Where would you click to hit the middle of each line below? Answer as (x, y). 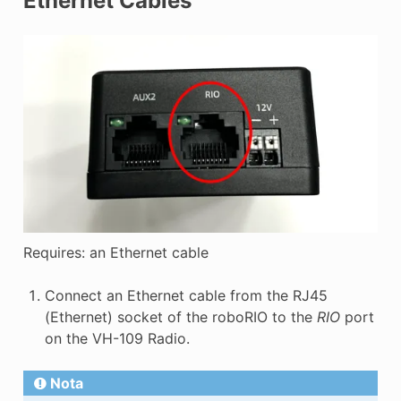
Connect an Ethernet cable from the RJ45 (186, 295)
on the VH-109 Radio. (117, 338)
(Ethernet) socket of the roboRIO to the (180, 316)
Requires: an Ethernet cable (115, 252)
